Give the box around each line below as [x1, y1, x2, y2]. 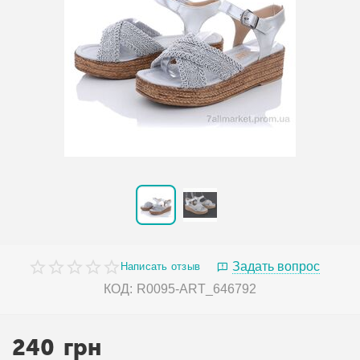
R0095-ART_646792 [136, 282, 257, 296]
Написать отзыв [120, 260, 201, 272]
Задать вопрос [232, 259, 321, 273]
